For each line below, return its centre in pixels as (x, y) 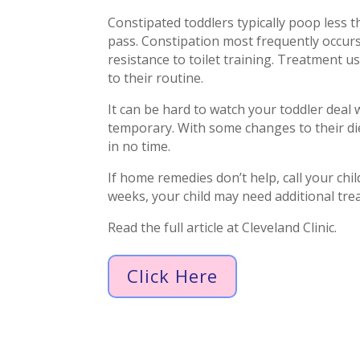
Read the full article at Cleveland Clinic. (223, 228)
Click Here (173, 276)
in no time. (139, 147)
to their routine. (156, 78)
